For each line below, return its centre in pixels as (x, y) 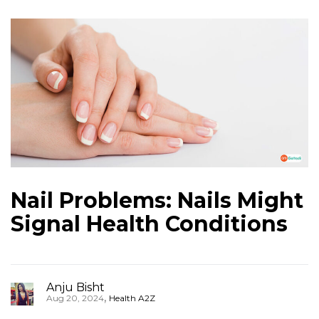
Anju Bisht (75, 287)
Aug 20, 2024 (75, 298)
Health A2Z (132, 298)
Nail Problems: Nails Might (157, 200)
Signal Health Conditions (149, 224)
